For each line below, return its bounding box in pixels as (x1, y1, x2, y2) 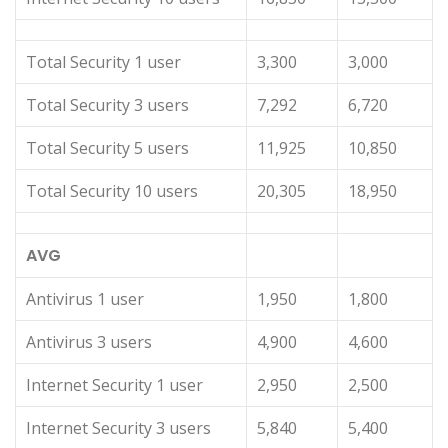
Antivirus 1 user (26, 288, 144, 311)
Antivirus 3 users (26, 331, 152, 354)
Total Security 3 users (26, 94, 189, 117)
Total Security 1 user (26, 51, 181, 74)
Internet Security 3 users (26, 417, 211, 440)
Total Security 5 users (26, 137, 189, 160)
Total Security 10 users (26, 180, 198, 203)
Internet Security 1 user (26, 374, 203, 397)
